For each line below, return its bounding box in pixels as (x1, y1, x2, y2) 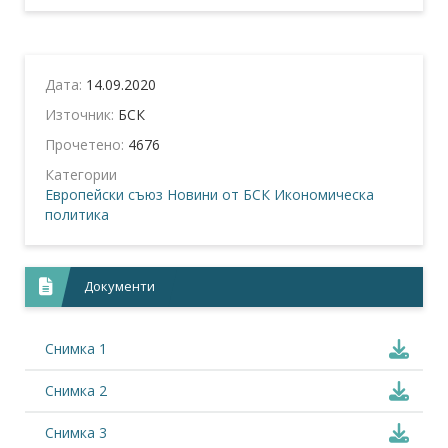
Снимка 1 (45, 338, 107, 358)
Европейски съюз (45, 184, 163, 204)
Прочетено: (45, 134, 128, 154)
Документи (84, 276, 156, 295)
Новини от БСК (167, 184, 270, 204)
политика (45, 204, 109, 224)
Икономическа (274, 184, 374, 204)
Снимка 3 (45, 422, 107, 442)
